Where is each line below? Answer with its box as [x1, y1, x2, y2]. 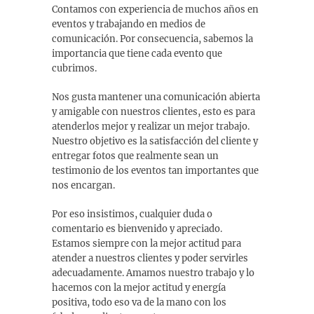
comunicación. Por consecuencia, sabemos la [52, 33, 253, 45]
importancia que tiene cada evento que [52, 48, 222, 60]
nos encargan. [52, 179, 115, 191]
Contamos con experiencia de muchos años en [52, 4, 259, 15]
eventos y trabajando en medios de [52, 18, 205, 30]
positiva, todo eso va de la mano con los [52, 296, 226, 308]
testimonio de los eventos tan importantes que [52, 165, 259, 177]
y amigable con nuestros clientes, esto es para [52, 106, 255, 118]
